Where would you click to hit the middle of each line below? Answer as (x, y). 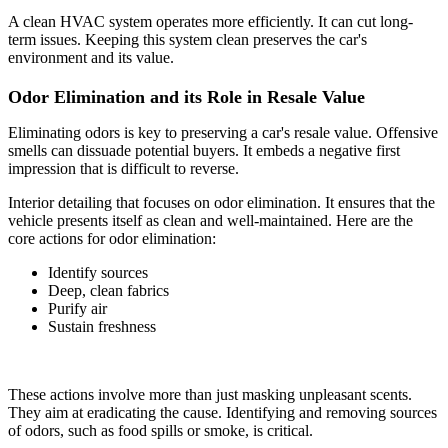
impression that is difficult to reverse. (123, 168)
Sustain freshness (102, 326)
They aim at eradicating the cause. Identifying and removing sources (222, 412)
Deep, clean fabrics (108, 290)
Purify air (77, 308)
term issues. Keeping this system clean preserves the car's (187, 39)
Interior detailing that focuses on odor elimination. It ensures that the (221, 202)
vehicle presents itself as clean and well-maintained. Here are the (210, 220)
